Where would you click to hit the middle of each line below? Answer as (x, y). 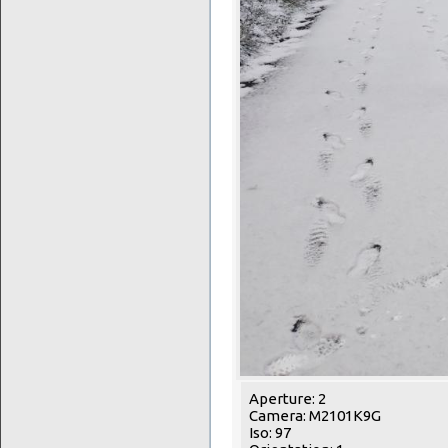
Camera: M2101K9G (315, 415)
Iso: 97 (270, 432)
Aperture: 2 (287, 398)
